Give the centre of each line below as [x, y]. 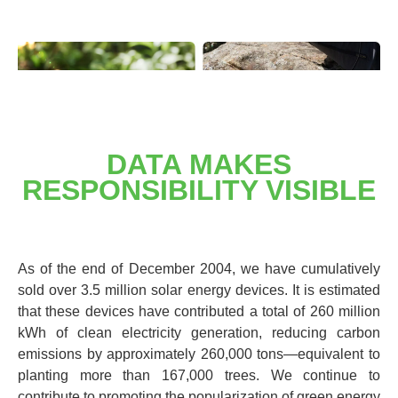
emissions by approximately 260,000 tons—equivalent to [199, 354]
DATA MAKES [199, 164]
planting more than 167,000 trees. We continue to [199, 375]
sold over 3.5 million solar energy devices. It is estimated [199, 290]
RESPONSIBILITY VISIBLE [199, 190]
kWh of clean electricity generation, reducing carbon [199, 333]
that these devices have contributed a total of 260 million [199, 311]
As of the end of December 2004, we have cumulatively [199, 269]
